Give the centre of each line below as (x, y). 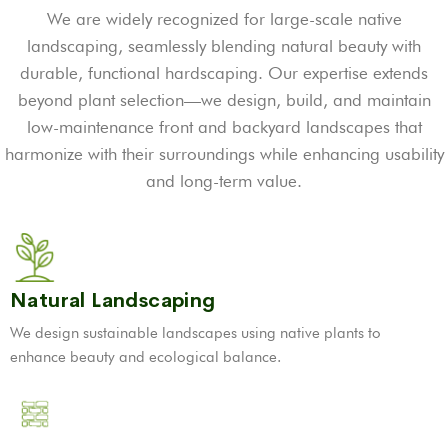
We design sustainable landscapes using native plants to (195, 333)
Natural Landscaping (113, 300)
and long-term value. (224, 181)
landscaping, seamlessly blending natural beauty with (224, 46)
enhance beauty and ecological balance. (145, 357)
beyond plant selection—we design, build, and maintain (224, 100)
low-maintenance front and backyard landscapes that (224, 127)
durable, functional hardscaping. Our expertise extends (224, 73)
